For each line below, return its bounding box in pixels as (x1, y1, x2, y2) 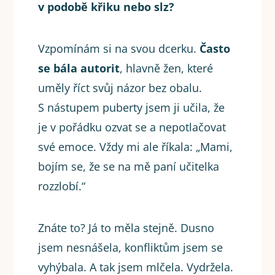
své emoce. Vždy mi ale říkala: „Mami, (38, 139, 233, 155)
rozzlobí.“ (38, 179, 86, 194)
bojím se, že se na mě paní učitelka (38, 159, 220, 174)
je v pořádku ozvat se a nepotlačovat (38, 120, 227, 135)
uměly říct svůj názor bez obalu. (38, 80, 203, 96)
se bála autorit (38, 61, 120, 76)
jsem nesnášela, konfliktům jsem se (38, 240, 223, 255)
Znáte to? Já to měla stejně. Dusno (38, 220, 215, 236)
